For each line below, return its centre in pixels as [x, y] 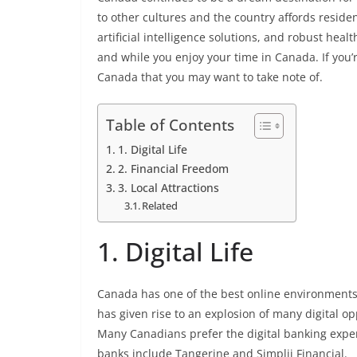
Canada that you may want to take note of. [210, 77]
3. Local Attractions [168, 188]
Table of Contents [170, 125]
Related [160, 206]
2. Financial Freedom [173, 169]
